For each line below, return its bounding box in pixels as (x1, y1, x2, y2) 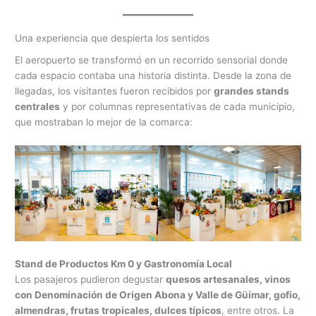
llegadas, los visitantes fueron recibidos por (15, 85, 214, 97)
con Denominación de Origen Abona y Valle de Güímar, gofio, (15, 289, 301, 301)
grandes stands (214, 85, 290, 97)
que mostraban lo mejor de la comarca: (15, 116, 193, 128)
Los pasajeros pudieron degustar (15, 274, 166, 286)
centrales (15, 101, 61, 113)
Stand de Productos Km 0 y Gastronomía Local (15, 258, 233, 270)
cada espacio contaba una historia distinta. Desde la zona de (15, 70, 292, 82)
